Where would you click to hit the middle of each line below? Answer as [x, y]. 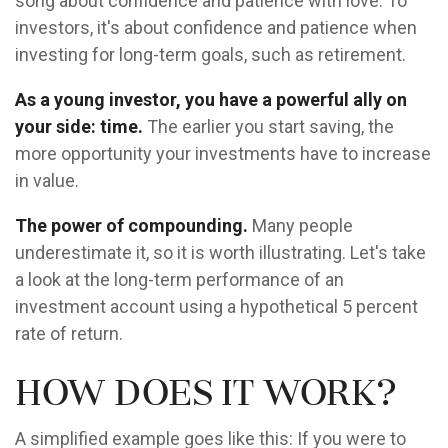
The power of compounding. [131, 225]
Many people [300, 225]
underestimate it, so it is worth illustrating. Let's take [220, 252]
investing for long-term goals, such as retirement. [210, 54]
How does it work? [206, 396]
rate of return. [69, 333]
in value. [47, 180]
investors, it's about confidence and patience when [216, 27]
